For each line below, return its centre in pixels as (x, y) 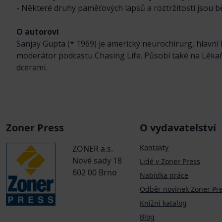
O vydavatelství (178, 128)
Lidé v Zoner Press (170, 162)
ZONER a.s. (93, 149)
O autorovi (38, 31)
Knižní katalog (164, 203)
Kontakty (154, 148)
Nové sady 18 (97, 161)
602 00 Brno (95, 173)
